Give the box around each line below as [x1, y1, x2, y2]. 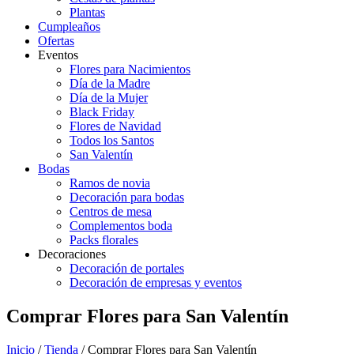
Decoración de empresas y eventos [70, 276, 242, 289]
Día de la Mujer [70, 91, 148, 104]
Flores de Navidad [70, 119, 161, 133]
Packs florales [70, 233, 138, 247]
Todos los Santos [70, 134, 154, 147]
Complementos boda [70, 219, 172, 232]
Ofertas [38, 34, 74, 47]
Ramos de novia [70, 176, 150, 190]
